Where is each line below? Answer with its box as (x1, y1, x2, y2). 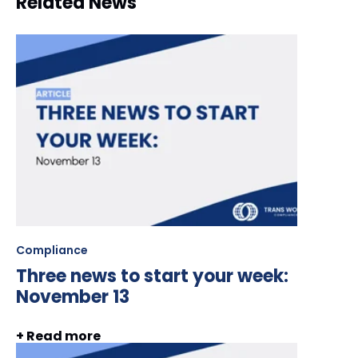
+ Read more (16, 327, 101, 346)
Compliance (16, 241, 88, 258)
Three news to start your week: (16, 263, 288, 288)
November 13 (16, 284, 129, 309)
